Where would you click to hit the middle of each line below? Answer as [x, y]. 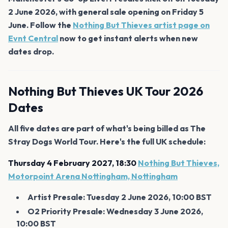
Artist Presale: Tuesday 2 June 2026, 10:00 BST [120, 197]
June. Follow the [40, 25]
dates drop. [31, 51]
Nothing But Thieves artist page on [141, 25]
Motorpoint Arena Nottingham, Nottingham [93, 176]
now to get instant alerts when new [128, 38]
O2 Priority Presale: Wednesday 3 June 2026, [115, 211]
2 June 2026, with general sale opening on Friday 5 [106, 11]
